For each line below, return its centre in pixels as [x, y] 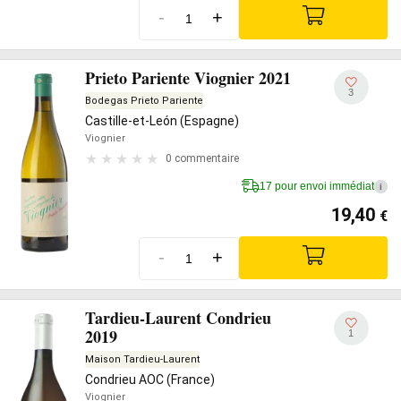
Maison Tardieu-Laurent [142, 359]
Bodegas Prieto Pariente [144, 100]
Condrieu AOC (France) [150, 380]
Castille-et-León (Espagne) [162, 120]
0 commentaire [202, 158]
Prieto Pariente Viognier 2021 [188, 77]
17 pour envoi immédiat [317, 186]
